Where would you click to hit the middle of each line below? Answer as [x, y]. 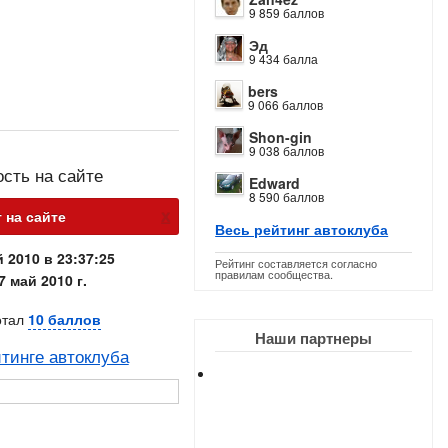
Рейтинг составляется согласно [296, 263]
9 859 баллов [287, 12]
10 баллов [64, 319]
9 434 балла [284, 58]
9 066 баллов [286, 104]
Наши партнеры [314, 338]
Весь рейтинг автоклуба [302, 229]
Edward [275, 183]
